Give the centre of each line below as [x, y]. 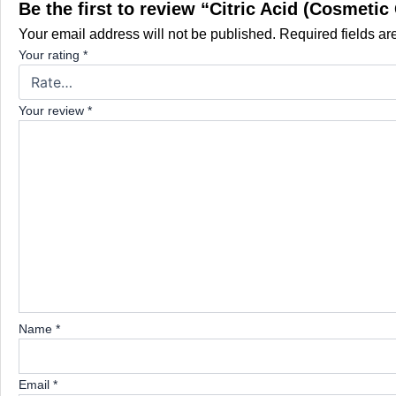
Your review [53, 111]
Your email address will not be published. [147, 34]
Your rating [51, 55]
